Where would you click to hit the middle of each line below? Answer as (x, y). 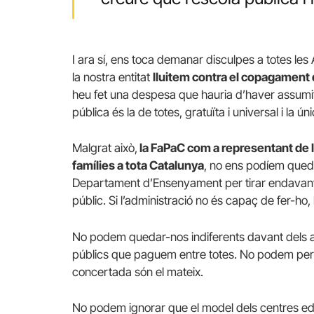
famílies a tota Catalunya (138, 166)
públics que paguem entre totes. (156, 254)
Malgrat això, (105, 148)
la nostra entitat (112, 77)
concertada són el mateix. (138, 272)
